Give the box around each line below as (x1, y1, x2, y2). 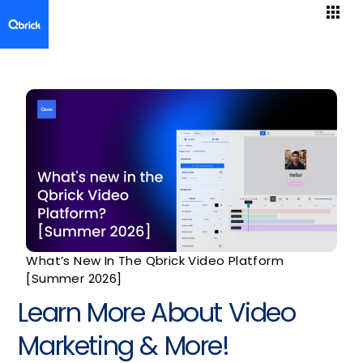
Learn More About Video (18, 293, 296, 331)
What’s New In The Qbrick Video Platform (26, 251, 284, 269)
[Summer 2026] (26, 269, 122, 287)
